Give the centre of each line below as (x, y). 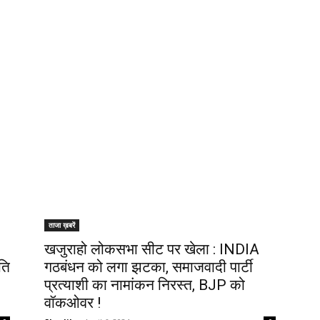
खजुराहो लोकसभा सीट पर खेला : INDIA (152, 250)
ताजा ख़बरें (62, 225)
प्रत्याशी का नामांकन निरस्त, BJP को (145, 285)
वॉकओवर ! (72, 303)
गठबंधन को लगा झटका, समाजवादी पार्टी (149, 267)
